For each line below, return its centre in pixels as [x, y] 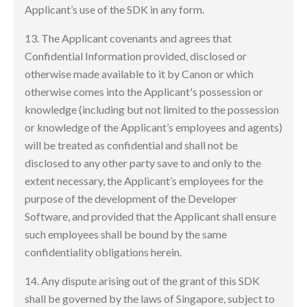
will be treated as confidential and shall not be [131, 145]
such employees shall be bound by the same [126, 234]
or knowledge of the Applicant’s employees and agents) [153, 127]
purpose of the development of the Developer [131, 198]
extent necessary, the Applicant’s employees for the [144, 181]
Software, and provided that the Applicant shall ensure [150, 216]
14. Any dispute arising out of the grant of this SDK [142, 281]
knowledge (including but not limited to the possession [152, 109]
